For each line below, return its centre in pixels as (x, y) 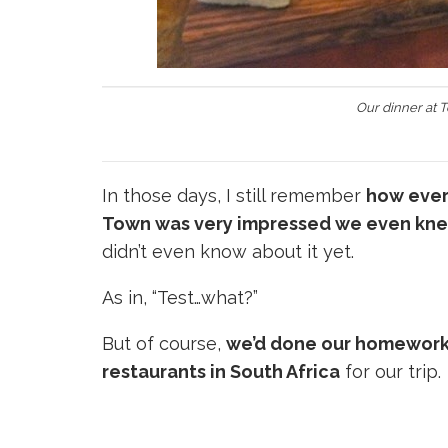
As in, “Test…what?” (180, 298)
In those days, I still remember (234, 196)
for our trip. (390, 372)
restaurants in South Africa (221, 372)
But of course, (164, 344)
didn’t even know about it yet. (228, 252)
